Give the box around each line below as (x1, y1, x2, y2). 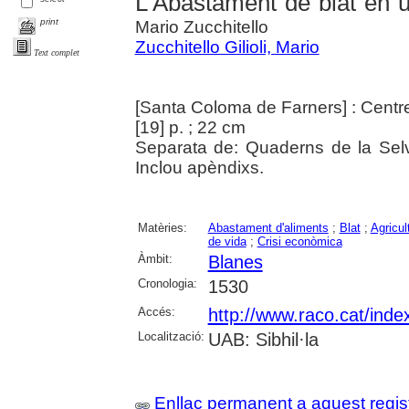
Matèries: (137, 221, 187, 236)
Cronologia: (137, 277, 197, 291)
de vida (207, 235, 246, 249)
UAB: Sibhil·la (207, 330, 319, 351)
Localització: (137, 330, 204, 344)
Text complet (34, 47, 79, 58)
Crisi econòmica (257, 235, 342, 249)
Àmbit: (137, 252, 173, 267)
